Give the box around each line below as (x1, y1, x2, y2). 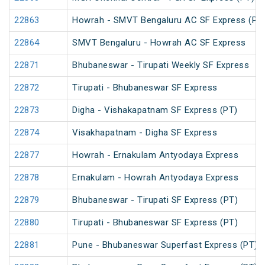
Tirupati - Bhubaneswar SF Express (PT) (72, 217, 238, 228)
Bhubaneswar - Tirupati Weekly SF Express (72, 60, 249, 71)
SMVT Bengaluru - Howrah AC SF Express (72, 37, 246, 49)
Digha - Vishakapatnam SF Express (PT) (72, 105, 238, 116)
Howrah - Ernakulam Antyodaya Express (72, 150, 238, 161)
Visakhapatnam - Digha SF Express (72, 127, 217, 138)
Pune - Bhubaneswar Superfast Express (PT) (72, 240, 258, 251)
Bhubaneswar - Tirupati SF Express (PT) (72, 195, 238, 206)
